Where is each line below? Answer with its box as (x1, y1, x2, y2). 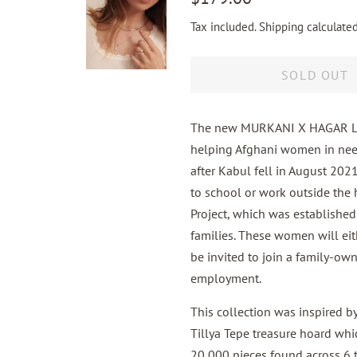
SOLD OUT (280, 67, 349, 83)
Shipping (259, 19, 304, 34)
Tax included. (190, 19, 259, 34)
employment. (190, 270, 261, 286)
